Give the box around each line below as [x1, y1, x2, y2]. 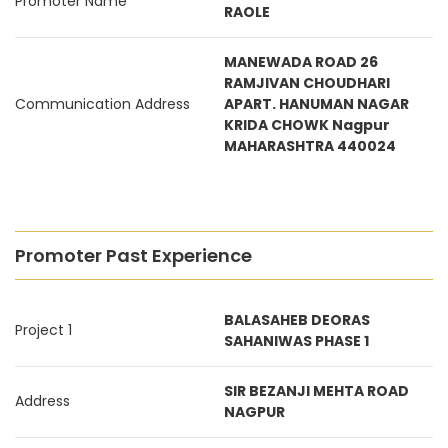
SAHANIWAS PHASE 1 [224, 331, 369, 351]
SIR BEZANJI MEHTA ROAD [224, 381, 409, 401]
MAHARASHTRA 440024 [224, 136, 396, 156]
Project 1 [15, 320, 72, 340]
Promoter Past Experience [15, 243, 252, 268]
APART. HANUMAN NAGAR [224, 94, 409, 114]
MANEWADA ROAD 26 [224, 52, 378, 72]
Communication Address [15, 94, 190, 114]
